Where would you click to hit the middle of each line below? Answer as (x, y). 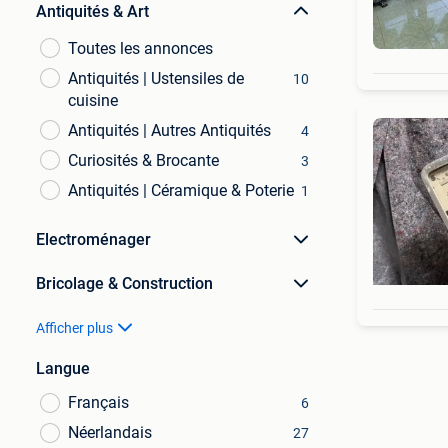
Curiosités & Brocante (143, 160)
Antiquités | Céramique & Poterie (181, 190)
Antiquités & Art (92, 11)
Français (98, 402)
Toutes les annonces (140, 48)
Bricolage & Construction (124, 283)
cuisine (93, 100)
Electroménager (93, 239)
